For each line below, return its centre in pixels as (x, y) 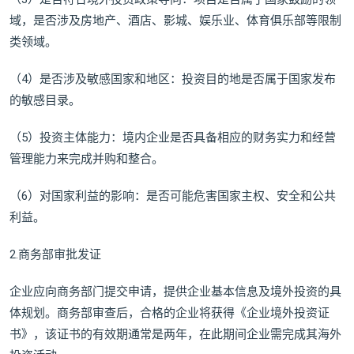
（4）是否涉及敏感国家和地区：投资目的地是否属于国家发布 (173, 79)
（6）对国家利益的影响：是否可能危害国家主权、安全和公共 (173, 196)
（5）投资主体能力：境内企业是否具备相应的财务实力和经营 (173, 138)
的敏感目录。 (45, 101)
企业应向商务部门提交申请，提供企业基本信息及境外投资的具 (175, 292)
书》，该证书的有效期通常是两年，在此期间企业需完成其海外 (175, 335)
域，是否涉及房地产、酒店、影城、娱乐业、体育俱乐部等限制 (175, 21)
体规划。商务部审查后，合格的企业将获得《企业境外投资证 (169, 313)
